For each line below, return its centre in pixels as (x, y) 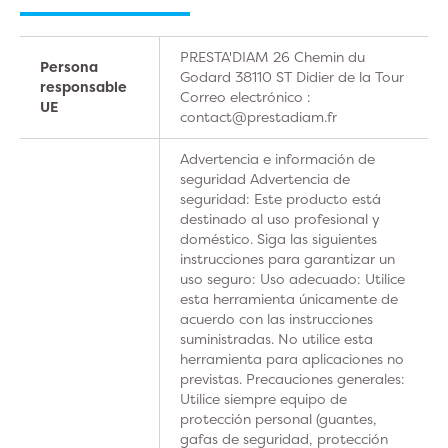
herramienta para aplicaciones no (292, 358)
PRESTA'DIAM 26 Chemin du (272, 56)
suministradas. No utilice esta (276, 338)
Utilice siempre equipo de (263, 398)
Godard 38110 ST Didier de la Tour (292, 76)
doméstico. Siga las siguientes (278, 238)
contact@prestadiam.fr (258, 116)
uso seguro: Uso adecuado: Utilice (292, 278)
